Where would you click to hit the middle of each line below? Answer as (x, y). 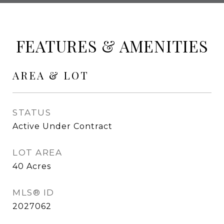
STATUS (32, 112)
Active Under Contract (62, 126)
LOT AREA (37, 152)
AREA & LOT (51, 75)
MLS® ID (33, 192)
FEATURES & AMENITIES (112, 46)
